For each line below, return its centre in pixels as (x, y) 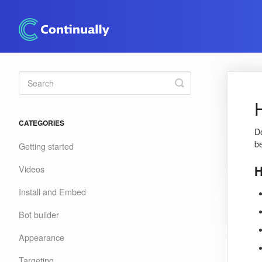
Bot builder (39, 214)
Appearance (42, 237)
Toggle (195, 82)
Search (196, 92)
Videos (32, 169)
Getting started (46, 146)
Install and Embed (52, 192)
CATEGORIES (42, 123)
